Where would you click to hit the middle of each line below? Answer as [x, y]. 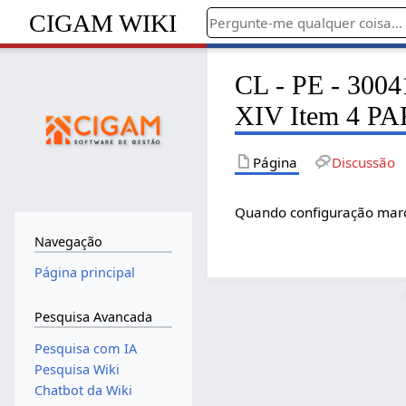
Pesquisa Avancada [93, 316]
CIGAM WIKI [103, 23]
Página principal [84, 273]
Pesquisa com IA [85, 348]
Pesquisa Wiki [77, 369]
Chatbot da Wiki [83, 390]
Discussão [363, 162]
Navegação [68, 241]
